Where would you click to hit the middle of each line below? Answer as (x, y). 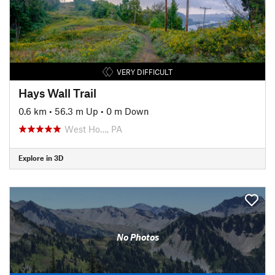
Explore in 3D (41, 158)
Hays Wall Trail (57, 93)
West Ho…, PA (93, 129)
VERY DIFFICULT (144, 72)
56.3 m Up (76, 111)
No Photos (137, 237)
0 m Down (128, 111)
